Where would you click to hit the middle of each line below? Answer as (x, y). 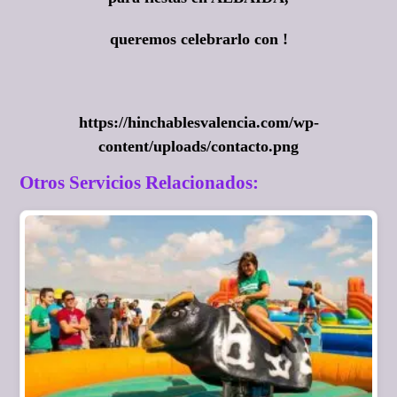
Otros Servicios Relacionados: (140, 182)
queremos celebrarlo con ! (198, 39)
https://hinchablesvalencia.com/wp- (198, 123)
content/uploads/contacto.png (198, 147)
